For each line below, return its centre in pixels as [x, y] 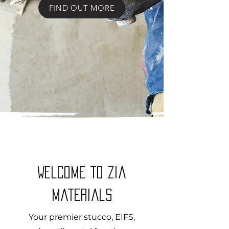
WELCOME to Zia [82, 172]
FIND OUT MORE [82, 8]
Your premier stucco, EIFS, [82, 217]
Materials [82, 195]
